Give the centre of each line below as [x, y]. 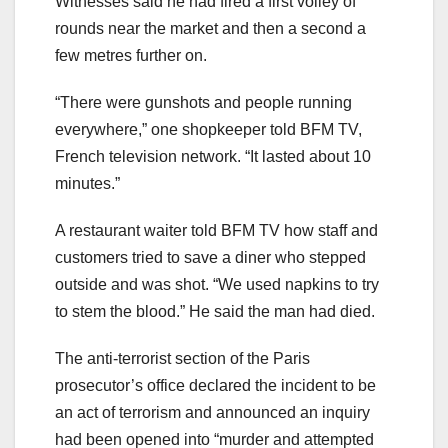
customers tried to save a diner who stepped [210, 258]
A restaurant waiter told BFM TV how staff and [216, 231]
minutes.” [87, 184]
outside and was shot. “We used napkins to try [217, 285]
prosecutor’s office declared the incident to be [215, 386]
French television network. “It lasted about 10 [213, 157]
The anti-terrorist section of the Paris [182, 359]
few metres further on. [131, 56]
